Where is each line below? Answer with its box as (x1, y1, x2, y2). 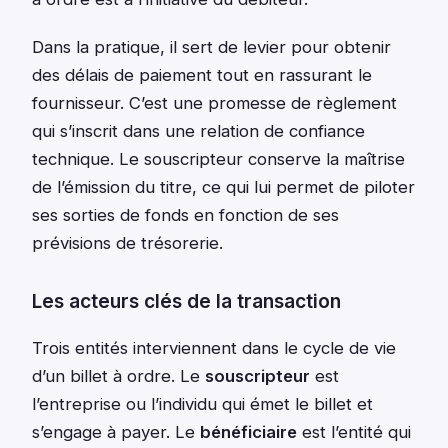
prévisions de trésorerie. (32, 233, 223, 254)
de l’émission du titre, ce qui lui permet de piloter (32, 177, 415, 198)
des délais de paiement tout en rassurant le (32, 65, 372, 86)
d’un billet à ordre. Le (32, 365, 205, 386)
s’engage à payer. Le (32, 421, 200, 442)
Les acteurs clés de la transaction (32, 289, 341, 314)
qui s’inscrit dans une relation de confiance (32, 121, 365, 142)
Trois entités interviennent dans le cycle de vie (32, 337, 396, 358)
